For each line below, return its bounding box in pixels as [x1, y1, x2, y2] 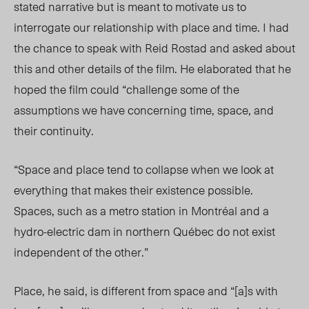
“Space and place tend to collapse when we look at [14, 160, 274, 179]
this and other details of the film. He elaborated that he [14, 59, 291, 78]
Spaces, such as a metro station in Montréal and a [14, 201, 269, 220]
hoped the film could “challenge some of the [14, 80, 239, 99]
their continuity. [14, 121, 94, 140]
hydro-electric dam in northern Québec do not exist [14, 222, 275, 241]
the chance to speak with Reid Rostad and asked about [14, 39, 295, 57]
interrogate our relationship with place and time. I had [14, 18, 289, 37]
